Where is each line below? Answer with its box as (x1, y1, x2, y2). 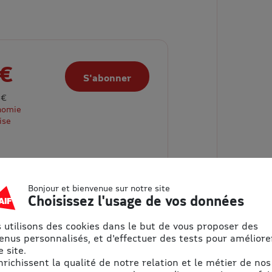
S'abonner (83, 71, 132, 83)
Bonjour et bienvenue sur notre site (28, 183, 170, 193)
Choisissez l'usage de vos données (28, 192, 244, 209)
